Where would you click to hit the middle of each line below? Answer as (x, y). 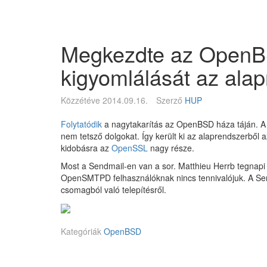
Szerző (170, 100)
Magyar (79, 14)
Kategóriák (82, 232)
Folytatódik (81, 124)
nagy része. (171, 148)
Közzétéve (80, 100)
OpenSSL (130, 148)
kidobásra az (86, 148)
